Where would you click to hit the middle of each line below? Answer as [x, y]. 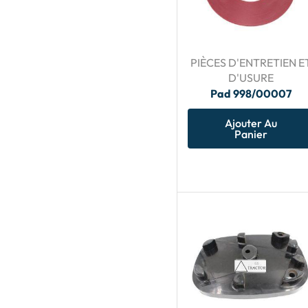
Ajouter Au [251, 123]
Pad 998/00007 [251, 94]
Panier [251, 134]
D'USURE [251, 78]
